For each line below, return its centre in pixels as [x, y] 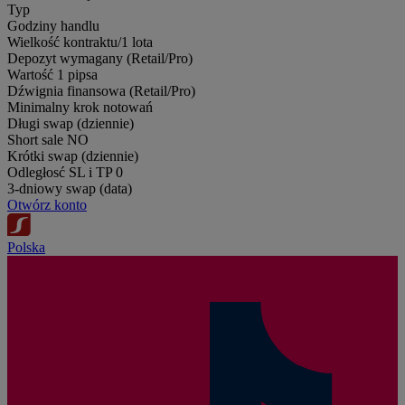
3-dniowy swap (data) [70, 188]
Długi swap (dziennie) [71, 123]
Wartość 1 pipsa [52, 74]
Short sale [35, 139]
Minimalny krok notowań [80, 107]
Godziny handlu [53, 25]
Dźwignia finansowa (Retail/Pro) [101, 90]
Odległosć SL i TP [60, 172]
